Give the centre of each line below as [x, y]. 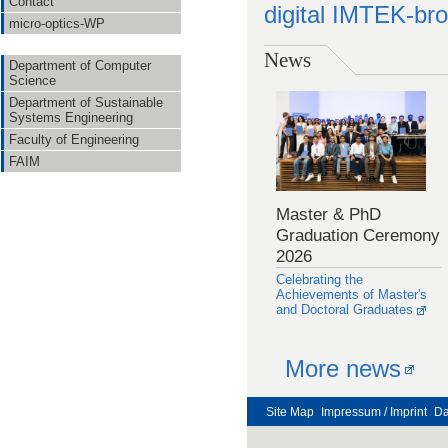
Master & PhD [328, 213]
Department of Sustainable [86, 102]
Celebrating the [319, 279]
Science [32, 80]
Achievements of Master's [351, 294]
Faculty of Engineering [74, 139]
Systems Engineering [71, 117]
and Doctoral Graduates [344, 309]
